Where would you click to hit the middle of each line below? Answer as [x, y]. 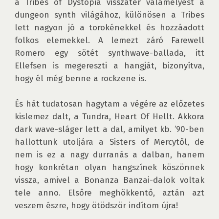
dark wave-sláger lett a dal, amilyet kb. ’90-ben [109, 129]
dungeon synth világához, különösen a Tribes [109, 15]
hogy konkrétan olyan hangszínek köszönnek [109, 167]
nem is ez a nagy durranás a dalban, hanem [109, 155]
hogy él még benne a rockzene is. [82, 78]
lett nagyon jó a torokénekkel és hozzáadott [109, 28]
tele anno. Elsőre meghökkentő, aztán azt [109, 193]
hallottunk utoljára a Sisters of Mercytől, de [109, 142]
